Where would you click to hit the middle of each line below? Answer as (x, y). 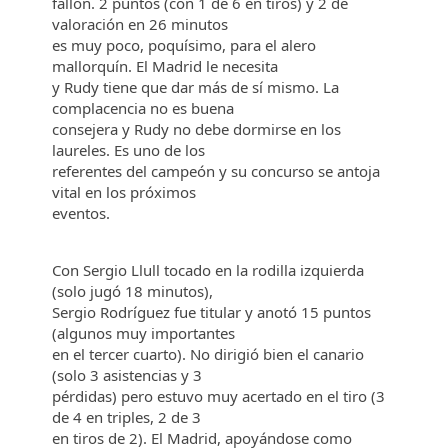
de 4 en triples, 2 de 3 (129, 417)
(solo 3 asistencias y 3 (129, 375)
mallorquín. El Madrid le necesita (167, 66)
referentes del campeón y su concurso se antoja (216, 171)
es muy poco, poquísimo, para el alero (184, 45)
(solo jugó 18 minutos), (135, 291)
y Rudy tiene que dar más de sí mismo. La (196, 87)
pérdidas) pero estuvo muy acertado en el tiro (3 (219, 396)
